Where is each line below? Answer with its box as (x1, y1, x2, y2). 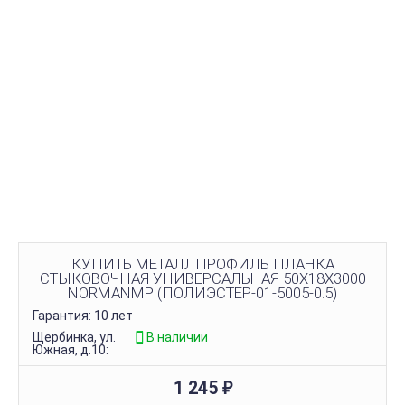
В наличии (146, 329, 208, 344)
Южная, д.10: (33, 342, 108, 357)
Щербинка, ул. (33, 329, 116, 344)
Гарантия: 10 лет (33, 307, 133, 323)
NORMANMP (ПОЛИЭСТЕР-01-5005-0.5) (68, 283, 337, 302)
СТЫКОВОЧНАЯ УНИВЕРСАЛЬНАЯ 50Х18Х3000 (39, 268, 366, 287)
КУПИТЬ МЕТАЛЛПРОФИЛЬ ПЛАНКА (71, 254, 334, 273)
